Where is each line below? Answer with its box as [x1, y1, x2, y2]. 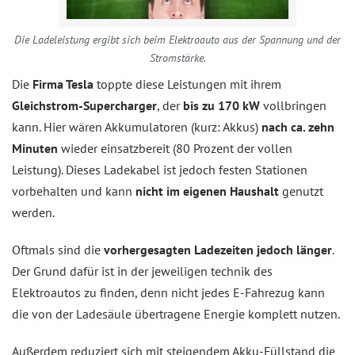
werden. [12, 204, 55, 220]
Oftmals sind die [12, 241, 104, 258]
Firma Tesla [32, 75, 94, 92]
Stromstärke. [149, 50, 206, 65]
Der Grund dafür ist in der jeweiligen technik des [12, 262, 273, 279]
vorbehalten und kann [12, 182, 136, 199]
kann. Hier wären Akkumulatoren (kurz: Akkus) [12, 118, 261, 135]
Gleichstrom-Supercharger [12, 97, 157, 113]
